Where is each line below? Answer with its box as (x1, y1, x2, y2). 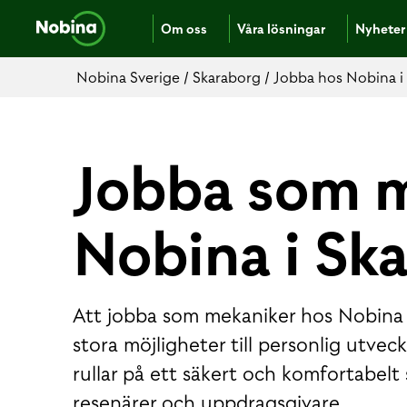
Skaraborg (193, 67, 264, 87)
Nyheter (355, 19, 405, 38)
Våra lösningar (237, 19, 325, 38)
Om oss (161, 19, 207, 38)
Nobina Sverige (76, 67, 184, 87)
